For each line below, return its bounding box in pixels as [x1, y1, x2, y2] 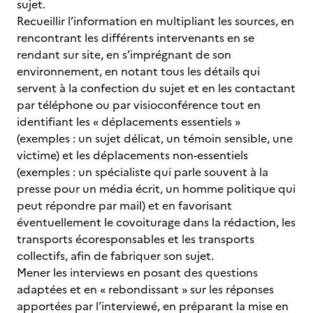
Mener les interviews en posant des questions [17, 264, 258, 281]
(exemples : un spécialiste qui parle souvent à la [17, 163, 268, 180]
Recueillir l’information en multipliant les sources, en [17, 13, 294, 29]
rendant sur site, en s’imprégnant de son [17, 46, 231, 63]
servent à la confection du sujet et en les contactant [17, 80, 296, 96]
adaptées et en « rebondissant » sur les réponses [17, 281, 274, 298]
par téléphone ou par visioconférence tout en [17, 96, 261, 113]
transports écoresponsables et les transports [17, 231, 254, 247]
